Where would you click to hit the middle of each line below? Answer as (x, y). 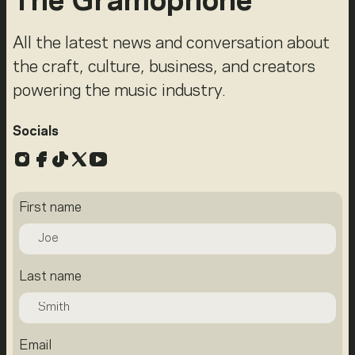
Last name (50, 277)
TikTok (80, 158)
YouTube (126, 158)
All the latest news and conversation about (171, 44)
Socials (36, 132)
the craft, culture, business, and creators (164, 68)
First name (50, 208)
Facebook (74, 158)
